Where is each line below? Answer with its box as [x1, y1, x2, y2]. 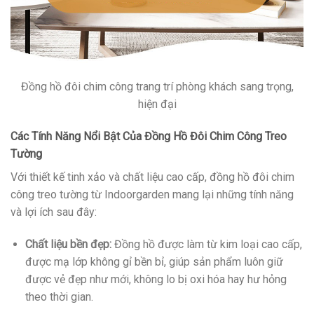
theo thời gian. [25, 289, 93, 303]
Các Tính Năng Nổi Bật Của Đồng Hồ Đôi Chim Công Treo [11, 129, 287, 143]
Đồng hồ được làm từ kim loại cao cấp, [111, 237, 302, 251]
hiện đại [137, 97, 177, 111]
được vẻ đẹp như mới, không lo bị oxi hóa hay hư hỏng [25, 272, 287, 286]
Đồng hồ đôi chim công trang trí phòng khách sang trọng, [20, 80, 294, 94]
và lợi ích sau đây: [11, 205, 97, 219]
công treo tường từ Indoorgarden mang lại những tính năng [11, 187, 294, 201]
